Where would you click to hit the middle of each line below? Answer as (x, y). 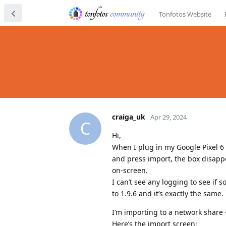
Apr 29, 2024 (168, 117)
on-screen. (130, 170)
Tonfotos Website (185, 14)
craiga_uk (129, 117)
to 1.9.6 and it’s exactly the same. (168, 193)
